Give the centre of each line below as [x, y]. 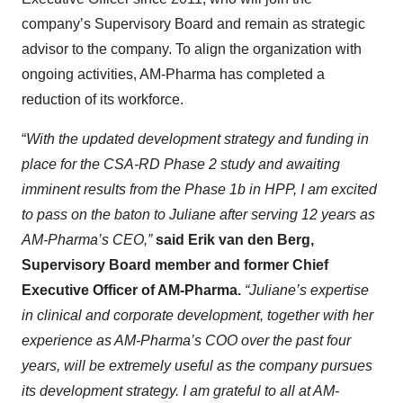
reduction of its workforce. [103, 99]
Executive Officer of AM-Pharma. [131, 290]
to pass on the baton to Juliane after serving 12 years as [198, 215]
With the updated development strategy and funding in [197, 139]
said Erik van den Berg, [235, 240]
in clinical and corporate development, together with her [197, 315]
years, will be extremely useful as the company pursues [197, 366]
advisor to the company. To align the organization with [192, 49]
